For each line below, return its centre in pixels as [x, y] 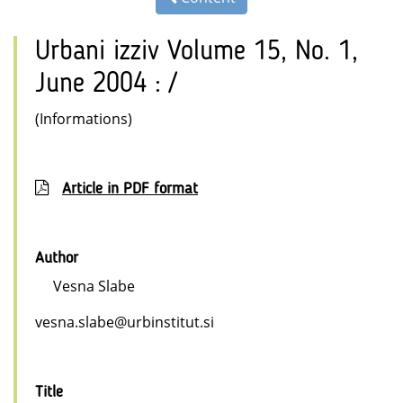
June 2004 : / [106, 85]
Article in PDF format [130, 189]
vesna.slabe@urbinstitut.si [125, 322]
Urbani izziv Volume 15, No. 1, [197, 53]
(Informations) [84, 119]
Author [57, 259]
